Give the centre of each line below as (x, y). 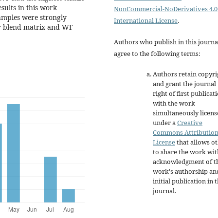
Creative (190, 122)
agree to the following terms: (157, 53)
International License (146, 20)
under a (165, 122)
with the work (174, 103)
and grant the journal (184, 83)
